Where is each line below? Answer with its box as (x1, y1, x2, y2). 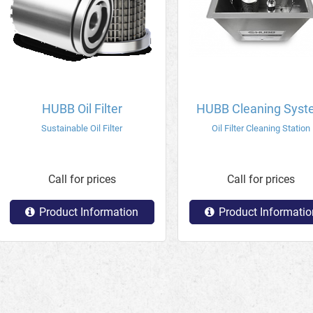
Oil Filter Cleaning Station (212, 123, 311, 133)
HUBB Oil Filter (41, 101, 122, 116)
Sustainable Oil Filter (41, 123, 123, 133)
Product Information (39, 205, 139, 219)
